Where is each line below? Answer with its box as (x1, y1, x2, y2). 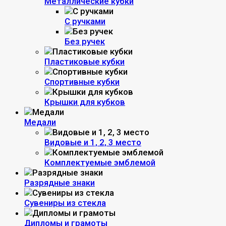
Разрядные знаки (24, 178, 95, 188)
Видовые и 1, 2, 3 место (44, 137, 141, 147)
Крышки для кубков (44, 97, 125, 107)
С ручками (65, 16, 105, 26)
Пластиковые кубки (44, 56, 125, 67)
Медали (24, 117, 56, 127)
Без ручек (65, 36, 105, 46)
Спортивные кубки (44, 77, 120, 87)
